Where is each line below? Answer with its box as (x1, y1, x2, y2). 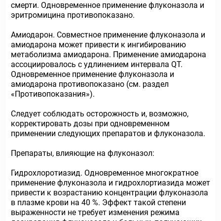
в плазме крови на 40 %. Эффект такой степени (11, 198, 186, 207)
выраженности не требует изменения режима (11, 208, 180, 217)
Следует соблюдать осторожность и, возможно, (11, 109, 188, 118)
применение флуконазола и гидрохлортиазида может (11, 178, 210, 187)
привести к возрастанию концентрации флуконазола (11, 188, 208, 197)
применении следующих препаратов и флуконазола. (11, 129, 205, 138)
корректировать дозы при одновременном (11, 119, 170, 128)
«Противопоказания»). (11, 89, 95, 99)
